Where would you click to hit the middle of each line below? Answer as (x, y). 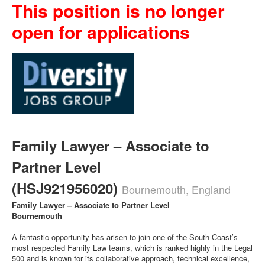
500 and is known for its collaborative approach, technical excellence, (131, 258)
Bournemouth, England (176, 189)
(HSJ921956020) (67, 188)
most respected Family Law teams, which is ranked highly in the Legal (132, 248)
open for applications (101, 32)
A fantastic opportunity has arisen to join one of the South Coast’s (125, 237)
